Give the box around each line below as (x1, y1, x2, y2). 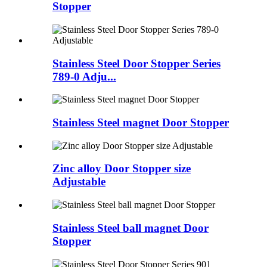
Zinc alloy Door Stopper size (52, 162, 191, 175)
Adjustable (52, 175, 105, 188)
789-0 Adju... (52, 70, 116, 83)
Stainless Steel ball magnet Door (52, 221, 209, 234)
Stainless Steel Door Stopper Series (52, 57, 221, 70)
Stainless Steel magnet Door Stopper (52, 116, 229, 129)
